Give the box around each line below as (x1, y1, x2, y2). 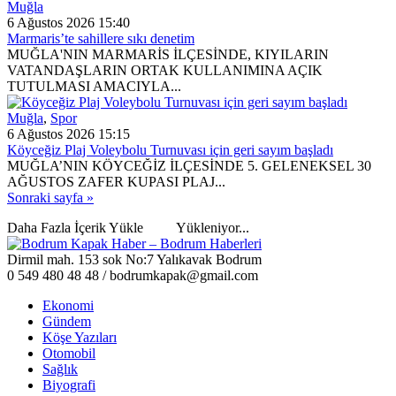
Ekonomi (42, 297, 94, 313)
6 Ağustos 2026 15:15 (7, 126, 130, 141)
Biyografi (42, 377, 95, 392)
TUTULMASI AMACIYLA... (7, 78, 181, 94)
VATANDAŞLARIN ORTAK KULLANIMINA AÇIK (7, 62, 323, 78)
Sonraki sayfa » (7, 189, 94, 205)
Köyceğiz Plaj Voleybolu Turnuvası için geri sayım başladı (7, 141, 333, 157)
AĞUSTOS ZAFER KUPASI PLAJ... (7, 173, 225, 189)
